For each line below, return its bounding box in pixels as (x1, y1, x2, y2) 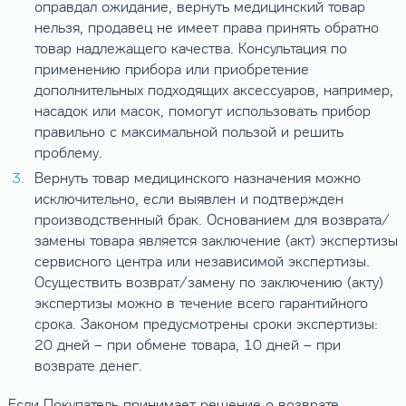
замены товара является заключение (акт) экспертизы (34, 231, 398, 250)
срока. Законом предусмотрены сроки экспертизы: (34, 314, 378, 333)
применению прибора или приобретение (34, 60, 309, 79)
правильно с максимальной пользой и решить (34, 122, 343, 141)
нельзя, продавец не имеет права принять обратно (34, 18, 379, 37)
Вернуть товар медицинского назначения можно (34, 169, 361, 188)
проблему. (34, 143, 102, 162)
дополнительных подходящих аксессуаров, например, (34, 81, 393, 100)
